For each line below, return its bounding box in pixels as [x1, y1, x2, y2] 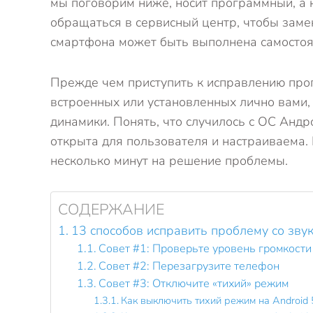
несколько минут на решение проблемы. [50, 152, 288, 169]
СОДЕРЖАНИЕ [58, 199, 164, 221]
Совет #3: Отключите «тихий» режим [99, 276, 289, 291]
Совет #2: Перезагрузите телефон [99, 259, 280, 274]
